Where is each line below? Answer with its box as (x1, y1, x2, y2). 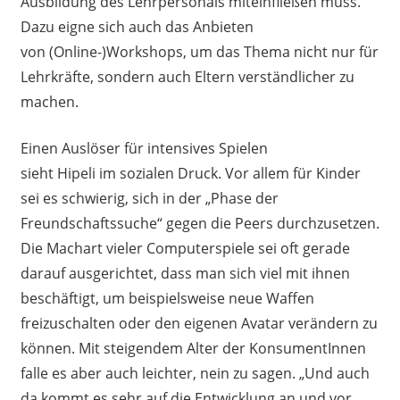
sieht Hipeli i (20, 162, 103, 183)
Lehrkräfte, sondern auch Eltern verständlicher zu (20, 66, 354, 87)
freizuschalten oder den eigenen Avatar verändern (20, 312, 362, 333)
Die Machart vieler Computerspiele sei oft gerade (20, 237, 350, 258)
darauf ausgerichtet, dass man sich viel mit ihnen (20, 262, 350, 283)
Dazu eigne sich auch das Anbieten (20, 16, 254, 37)
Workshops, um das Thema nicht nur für (105, 41, 379, 62)
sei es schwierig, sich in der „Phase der (20, 187, 279, 208)
